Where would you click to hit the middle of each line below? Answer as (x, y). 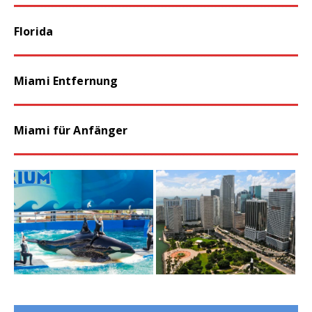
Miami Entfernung (66, 81)
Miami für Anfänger (71, 131)
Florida (33, 32)
